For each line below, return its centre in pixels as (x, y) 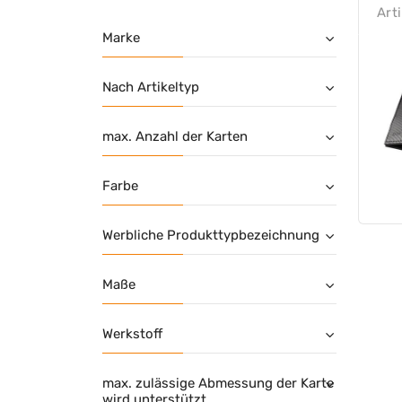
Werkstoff (132, 333)
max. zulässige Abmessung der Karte (218, 383)
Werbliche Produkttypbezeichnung (211, 235)
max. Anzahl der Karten (175, 136)
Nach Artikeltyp (151, 87)
